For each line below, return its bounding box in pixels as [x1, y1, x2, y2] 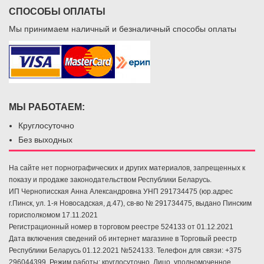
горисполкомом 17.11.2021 [9, 210, 98, 219]
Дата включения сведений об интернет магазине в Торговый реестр [9, 234, 237, 243]
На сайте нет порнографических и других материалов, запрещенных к [9, 163, 245, 172]
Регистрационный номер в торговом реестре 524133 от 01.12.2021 [9, 222, 233, 231]
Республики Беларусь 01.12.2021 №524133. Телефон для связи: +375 [9, 246, 242, 255]
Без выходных [18, 134, 72, 144]
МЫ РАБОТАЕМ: [9, 101, 85, 112]
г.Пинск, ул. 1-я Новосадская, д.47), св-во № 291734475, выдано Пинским [9, 199, 252, 207]
